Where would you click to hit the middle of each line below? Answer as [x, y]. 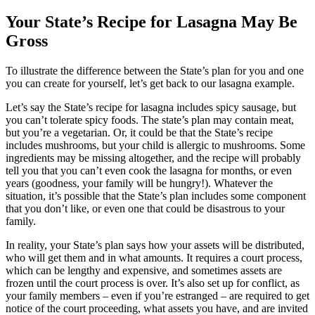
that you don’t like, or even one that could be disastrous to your [145, 208]
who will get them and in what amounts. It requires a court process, [154, 257]
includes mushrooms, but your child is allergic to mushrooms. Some [155, 145]
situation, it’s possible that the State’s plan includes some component [156, 195]
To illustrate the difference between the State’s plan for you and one [155, 70]
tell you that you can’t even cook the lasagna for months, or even [149, 170]
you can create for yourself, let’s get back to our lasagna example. [150, 83]
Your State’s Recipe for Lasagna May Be [152, 21]
